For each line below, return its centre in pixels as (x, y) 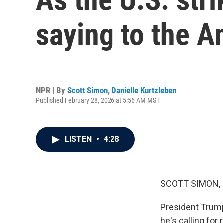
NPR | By (52, 90)
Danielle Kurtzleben (144, 90)
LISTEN (79, 139)
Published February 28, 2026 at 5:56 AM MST (98, 100)
